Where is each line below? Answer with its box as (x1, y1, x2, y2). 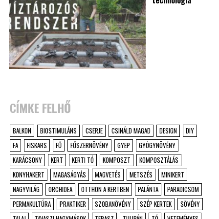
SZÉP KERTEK (140, 199, 172, 209)
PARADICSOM (167, 184, 199, 195)
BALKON (13, 126, 31, 136)
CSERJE (86, 126, 103, 136)
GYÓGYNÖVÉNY (139, 140, 175, 151)
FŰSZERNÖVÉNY (70, 140, 109, 151)
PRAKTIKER (60, 199, 86, 209)
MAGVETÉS (95, 170, 121, 180)
